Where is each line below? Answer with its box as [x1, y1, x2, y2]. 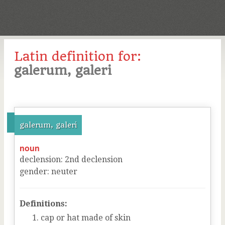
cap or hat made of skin [41, 213, 131, 222]
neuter [51, 167, 77, 176]
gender [20, 167, 47, 176]
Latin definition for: [14, 49, 141, 64]
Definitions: [20, 199, 67, 208]
